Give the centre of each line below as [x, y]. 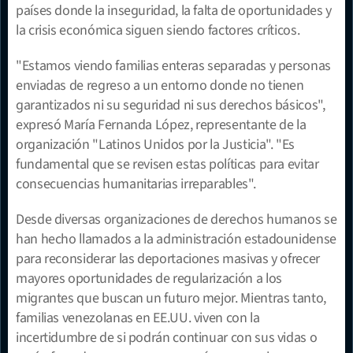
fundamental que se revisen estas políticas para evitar [167, 164]
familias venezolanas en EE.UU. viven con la [138, 318]
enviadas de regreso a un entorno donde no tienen [160, 85]
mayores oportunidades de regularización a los [149, 278]
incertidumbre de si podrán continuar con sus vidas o [167, 337]
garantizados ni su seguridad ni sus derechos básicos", [171, 105]
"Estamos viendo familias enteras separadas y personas [173, 65]
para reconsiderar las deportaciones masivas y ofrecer [168, 258]
